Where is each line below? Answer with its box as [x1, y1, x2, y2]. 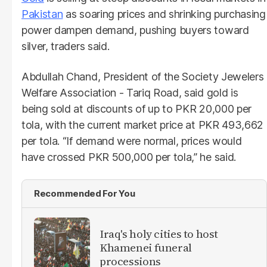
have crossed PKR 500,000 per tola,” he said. [21, 150, 236, 163]
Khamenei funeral [100, 240, 192, 256]
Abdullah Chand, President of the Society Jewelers [21, 70, 264, 83]
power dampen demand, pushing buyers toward [21, 23, 249, 36]
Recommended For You [34, 187, 135, 199]
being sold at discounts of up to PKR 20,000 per [21, 102, 252, 115]
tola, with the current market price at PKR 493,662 [21, 118, 263, 131]
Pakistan [21, 7, 63, 20]
